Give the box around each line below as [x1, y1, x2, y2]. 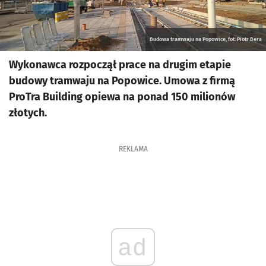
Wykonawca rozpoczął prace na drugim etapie [9, 58, 231, 71]
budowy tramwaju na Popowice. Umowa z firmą [9, 74, 235, 87]
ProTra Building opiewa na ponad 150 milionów [9, 90, 235, 103]
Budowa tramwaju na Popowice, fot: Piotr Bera [150, 36, 262, 42]
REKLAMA [118, 145, 148, 153]
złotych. [9, 106, 49, 119]
